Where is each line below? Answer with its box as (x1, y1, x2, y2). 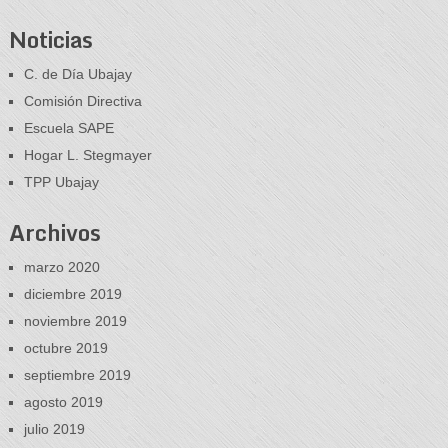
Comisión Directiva (23, 92, 142, 109)
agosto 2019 (23, 393, 103, 410)
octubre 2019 (23, 339, 108, 356)
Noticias (8, 21, 93, 57)
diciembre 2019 (23, 285, 122, 302)
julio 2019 (23, 420, 85, 437)
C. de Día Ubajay (23, 65, 132, 82)
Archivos (8, 214, 101, 250)
